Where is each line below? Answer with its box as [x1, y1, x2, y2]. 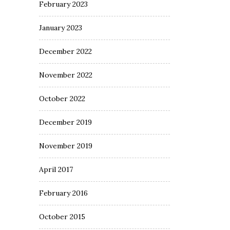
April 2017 [39, 165, 73, 174]
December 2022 [39, 47, 92, 56]
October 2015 [39, 212, 85, 221]
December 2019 [39, 118, 92, 127]
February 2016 [39, 188, 88, 198]
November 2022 [39, 70, 92, 80]
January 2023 [39, 23, 82, 32]
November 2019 [39, 141, 92, 150]
